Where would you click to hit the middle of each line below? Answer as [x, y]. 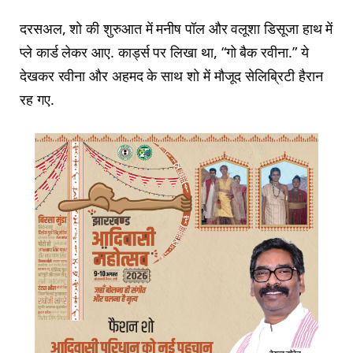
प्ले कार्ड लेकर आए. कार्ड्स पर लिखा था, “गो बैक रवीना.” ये [164, 52]
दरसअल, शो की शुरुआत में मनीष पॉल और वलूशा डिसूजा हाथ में [176, 29]
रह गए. [37, 100]
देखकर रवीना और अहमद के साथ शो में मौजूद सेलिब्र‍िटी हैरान [171, 76]
